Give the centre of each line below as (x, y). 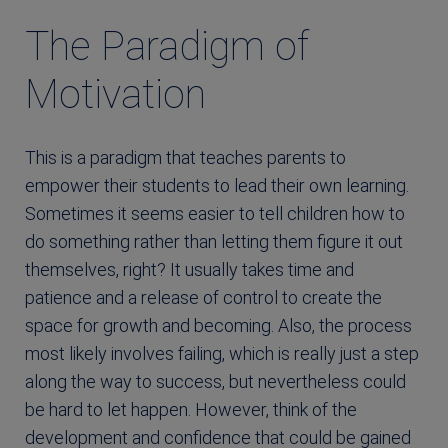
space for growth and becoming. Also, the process (218, 325)
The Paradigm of (167, 46)
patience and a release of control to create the (203, 297)
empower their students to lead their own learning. (217, 185)
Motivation (115, 94)
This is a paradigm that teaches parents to (185, 157)
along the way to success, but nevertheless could (215, 381)
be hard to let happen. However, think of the (191, 409)
